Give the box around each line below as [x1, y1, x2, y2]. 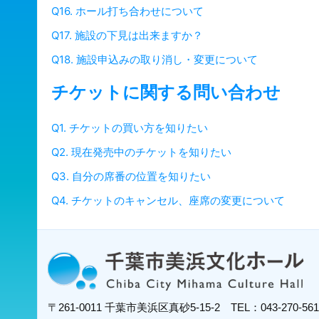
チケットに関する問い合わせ [51, 82, 281, 103]
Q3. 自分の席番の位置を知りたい [51, 169, 211, 184]
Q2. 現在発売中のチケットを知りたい [51, 145, 231, 159]
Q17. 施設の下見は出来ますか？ [51, 28, 203, 43]
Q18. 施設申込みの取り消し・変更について [51, 53, 258, 67]
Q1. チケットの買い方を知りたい [51, 121, 208, 135]
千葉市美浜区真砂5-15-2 [105, 301, 231, 314]
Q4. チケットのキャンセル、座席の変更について [51, 194, 285, 208]
